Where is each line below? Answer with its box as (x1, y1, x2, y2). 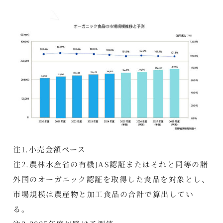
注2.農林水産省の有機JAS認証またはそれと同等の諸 (13, 158, 209, 169)
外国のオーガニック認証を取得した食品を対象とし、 (13, 173, 210, 184)
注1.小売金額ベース (13, 143, 86, 154)
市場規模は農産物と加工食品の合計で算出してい (13, 188, 194, 199)
